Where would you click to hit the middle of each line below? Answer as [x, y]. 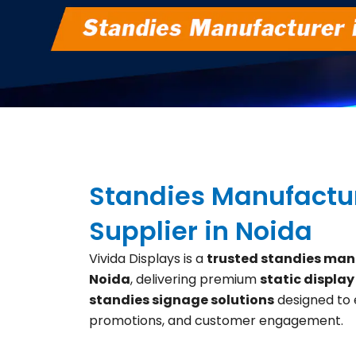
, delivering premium [195, 280]
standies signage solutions [182, 300]
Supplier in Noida [201, 231]
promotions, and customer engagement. [216, 321]
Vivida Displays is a [148, 259]
